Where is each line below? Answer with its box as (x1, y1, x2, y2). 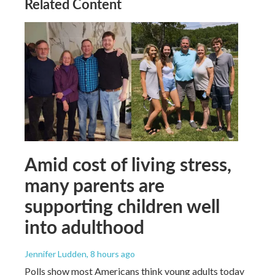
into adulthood (25, 213, 144, 239)
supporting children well (25, 192, 220, 219)
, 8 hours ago (87, 248, 135, 259)
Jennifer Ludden (25, 248, 87, 259)
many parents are (25, 171, 165, 198)
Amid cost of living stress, (25, 150, 231, 177)
